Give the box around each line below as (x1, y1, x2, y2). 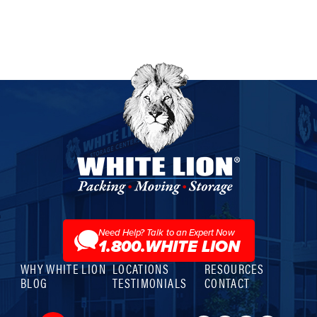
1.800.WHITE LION (98, 234, 240, 259)
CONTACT (204, 274, 250, 292)
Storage (239, 161, 299, 186)
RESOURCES (204, 260, 265, 278)
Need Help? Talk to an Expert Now (98, 226, 235, 239)
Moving (239, 111, 296, 137)
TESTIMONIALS (113, 274, 188, 292)
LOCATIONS (113, 260, 170, 278)
